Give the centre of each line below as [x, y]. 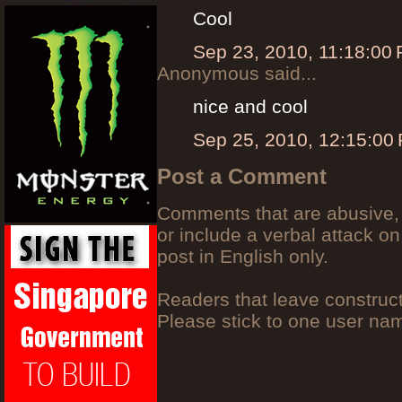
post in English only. [243, 256]
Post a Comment [242, 176]
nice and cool [250, 106]
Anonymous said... [237, 73]
